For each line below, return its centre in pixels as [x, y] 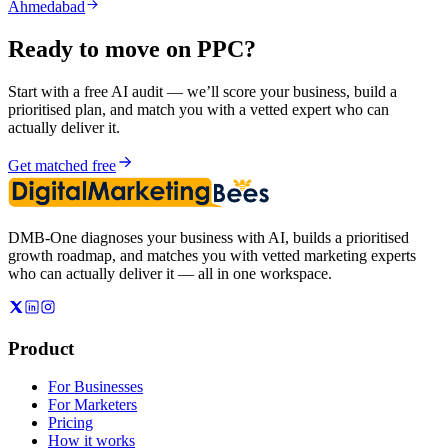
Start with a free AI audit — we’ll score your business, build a [202, 91]
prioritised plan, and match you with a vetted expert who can [198, 109]
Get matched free [62, 165]
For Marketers [92, 405]
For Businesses [95, 387]
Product [41, 348]
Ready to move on [102, 48]
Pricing [70, 423]
